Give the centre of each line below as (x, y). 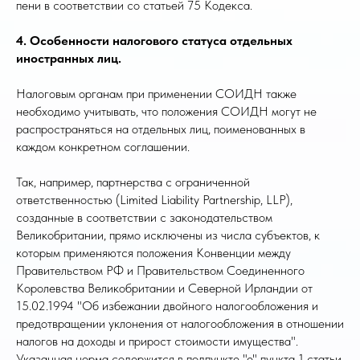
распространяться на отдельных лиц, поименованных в (161, 129)
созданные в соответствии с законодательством (144, 217)
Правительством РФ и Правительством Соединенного (160, 270)
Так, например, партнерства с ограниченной (133, 182)
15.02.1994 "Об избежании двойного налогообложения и (167, 306)
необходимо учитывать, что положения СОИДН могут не (166, 111)
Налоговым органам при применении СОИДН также (156, 94)
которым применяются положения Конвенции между (153, 253)
